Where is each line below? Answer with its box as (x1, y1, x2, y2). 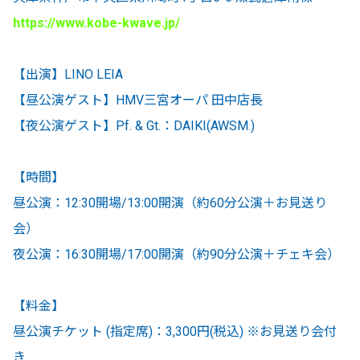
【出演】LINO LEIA (13, 67, 123, 83)
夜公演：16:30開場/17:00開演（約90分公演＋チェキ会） (13, 247, 340, 263)
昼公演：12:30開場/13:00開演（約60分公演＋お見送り (13, 195, 327, 211)
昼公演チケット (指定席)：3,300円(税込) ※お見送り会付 (13, 324, 337, 340)
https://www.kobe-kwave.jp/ (13, 15, 180, 31)
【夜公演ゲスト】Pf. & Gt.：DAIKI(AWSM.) (13, 118, 255, 134)
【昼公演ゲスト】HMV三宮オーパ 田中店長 (13, 92, 263, 108)
